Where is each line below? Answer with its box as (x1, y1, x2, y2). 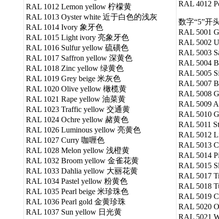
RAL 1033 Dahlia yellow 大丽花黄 (26, 166, 138, 175)
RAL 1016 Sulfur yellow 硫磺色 (26, 43, 129, 52)
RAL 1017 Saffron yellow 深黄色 (26, 53, 132, 62)
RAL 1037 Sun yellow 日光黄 (26, 207, 122, 216)
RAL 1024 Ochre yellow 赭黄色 (26, 115, 129, 124)
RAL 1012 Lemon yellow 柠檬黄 (26, 2, 131, 11)
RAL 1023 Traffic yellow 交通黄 (26, 105, 130, 113)
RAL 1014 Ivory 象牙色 (26, 22, 103, 31)
